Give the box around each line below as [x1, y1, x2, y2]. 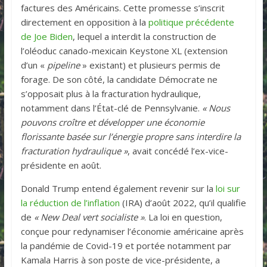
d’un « [20, 58, 47, 71]
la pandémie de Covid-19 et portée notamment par [20, 239, 231, 252]
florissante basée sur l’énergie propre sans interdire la [20, 130, 241, 142]
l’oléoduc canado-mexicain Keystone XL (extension [20, 44, 228, 57]
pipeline [46, 58, 80, 71]
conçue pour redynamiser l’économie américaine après [20, 225, 244, 237]
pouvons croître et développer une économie [20, 116, 204, 128]
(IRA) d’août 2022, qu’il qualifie [119, 196, 246, 209]
